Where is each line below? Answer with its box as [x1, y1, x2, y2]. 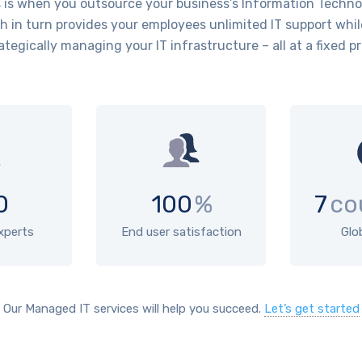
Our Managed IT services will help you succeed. [2, 301, 264, 316]
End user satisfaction [120, 224, 242, 239]
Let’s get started [263, 301, 360, 316]
